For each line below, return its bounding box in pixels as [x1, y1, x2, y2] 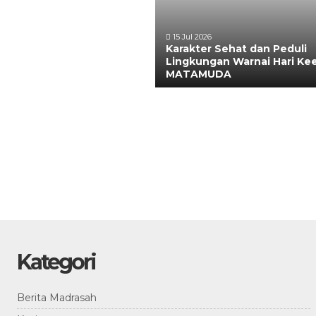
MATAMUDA [166, 68, 231, 80]
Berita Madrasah [17, 291, 97, 304]
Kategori [17, 249, 95, 275]
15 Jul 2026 [171, 32, 212, 42]
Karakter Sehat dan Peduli [166, 42, 307, 55]
